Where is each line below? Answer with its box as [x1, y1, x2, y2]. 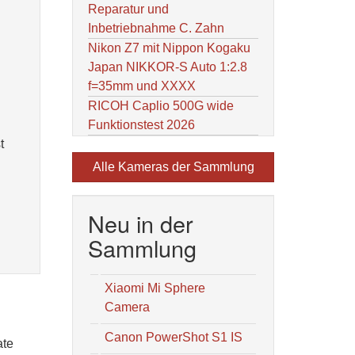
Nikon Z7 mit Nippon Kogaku [88, 41, 250, 55]
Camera [105, 300, 150, 314]
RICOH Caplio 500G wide [88, 99, 234, 113]
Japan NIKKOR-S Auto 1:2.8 [88, 60, 247, 74]
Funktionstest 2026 [88, 118, 195, 132]
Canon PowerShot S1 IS [105, 330, 242, 344]
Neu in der [88, 207, 193, 239]
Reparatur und [88, 2, 169, 16]
